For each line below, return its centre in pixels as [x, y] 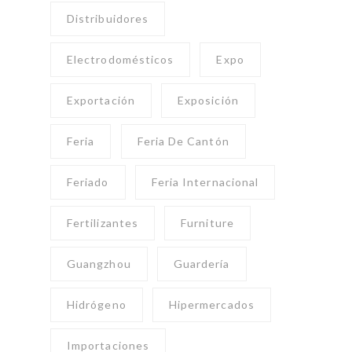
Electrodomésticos [121, 60]
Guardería [202, 264]
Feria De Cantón [183, 141]
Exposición [208, 101]
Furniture [207, 223]
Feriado [88, 182]
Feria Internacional [205, 182]
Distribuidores [108, 19]
